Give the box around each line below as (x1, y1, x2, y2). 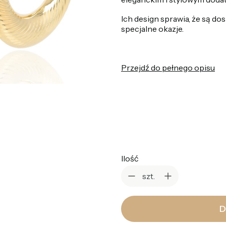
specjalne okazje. (121, 23, 184, 34)
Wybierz (137, 110, 168, 121)
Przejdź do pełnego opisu (121, 62, 215, 73)
